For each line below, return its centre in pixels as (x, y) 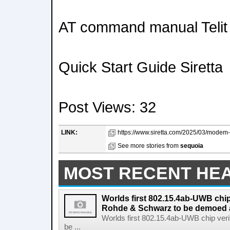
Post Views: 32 (107, 107)
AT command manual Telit (143, 27)
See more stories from (149, 146)
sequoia (192, 146)
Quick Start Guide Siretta (141, 67)
